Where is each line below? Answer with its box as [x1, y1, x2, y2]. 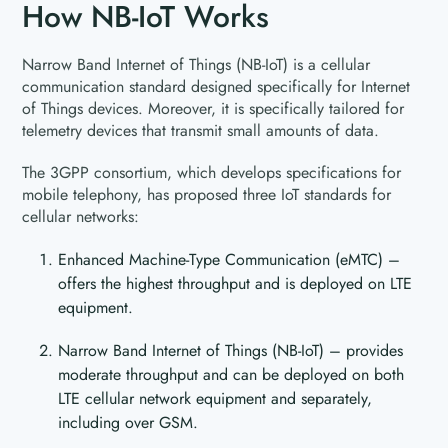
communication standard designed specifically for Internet [22, 75, 411, 98]
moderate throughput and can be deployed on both [58, 363, 405, 386]
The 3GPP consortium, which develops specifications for [22, 161, 402, 184]
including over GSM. [58, 411, 199, 434]
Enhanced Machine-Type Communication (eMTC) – [58, 248, 401, 271]
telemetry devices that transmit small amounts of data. [22, 119, 380, 142]
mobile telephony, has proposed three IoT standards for [22, 183, 392, 206]
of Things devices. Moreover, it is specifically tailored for [22, 97, 405, 120]
